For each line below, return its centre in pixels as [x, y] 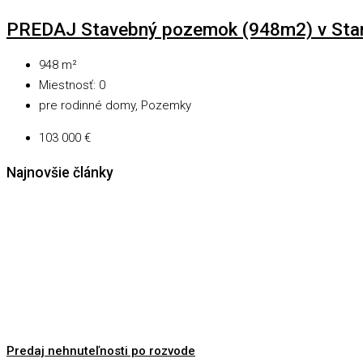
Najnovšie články [60, 172]
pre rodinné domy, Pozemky [115, 106]
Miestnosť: [67, 85]
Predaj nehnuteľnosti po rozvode [101, 351]
